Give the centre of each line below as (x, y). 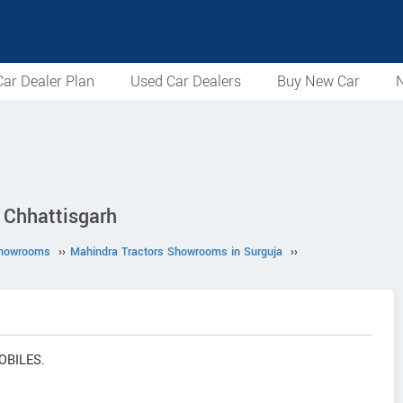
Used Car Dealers (186, 81)
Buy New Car (318, 81)
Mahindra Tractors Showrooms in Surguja (176, 252)
